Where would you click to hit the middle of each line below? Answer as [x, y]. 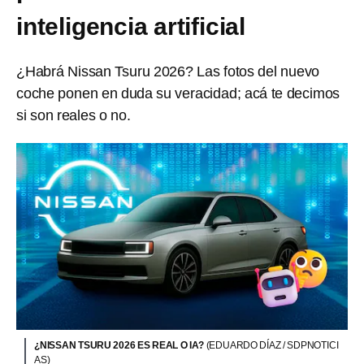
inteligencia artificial [131, 26]
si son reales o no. [74, 115]
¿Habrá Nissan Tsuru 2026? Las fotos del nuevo [168, 71]
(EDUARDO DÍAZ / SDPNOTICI [272, 345]
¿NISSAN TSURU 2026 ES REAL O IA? [120, 345]
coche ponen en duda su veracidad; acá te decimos [178, 93]
